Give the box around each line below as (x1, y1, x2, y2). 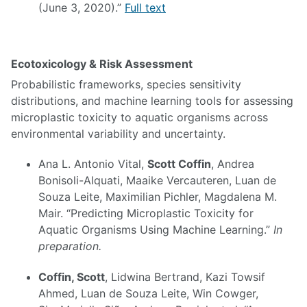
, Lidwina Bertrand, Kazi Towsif (105, 270, 265, 284)
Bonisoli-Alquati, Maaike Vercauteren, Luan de (38, 173, 276, 188)
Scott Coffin (147, 157, 211, 171)
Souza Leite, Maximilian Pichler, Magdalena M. (38, 190, 277, 204)
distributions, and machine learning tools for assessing (11, 93, 293, 108)
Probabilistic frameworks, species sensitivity (11, 77, 241, 91)
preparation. (38, 239, 101, 254)
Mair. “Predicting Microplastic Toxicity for (38, 206, 254, 221)
